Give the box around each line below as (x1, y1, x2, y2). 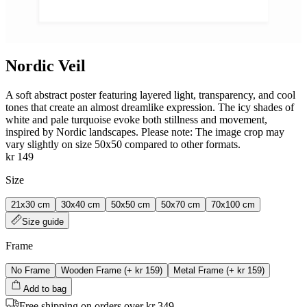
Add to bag (23, 283, 66, 294)
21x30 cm (11, 199, 50, 210)
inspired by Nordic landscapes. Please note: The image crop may (5, 125, 284, 138)
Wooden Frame (61, 265, 121, 275)
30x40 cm (61, 199, 100, 210)
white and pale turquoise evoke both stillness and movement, (5, 113, 267, 125)
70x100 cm (211, 199, 255, 210)
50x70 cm (161, 199, 200, 210)
